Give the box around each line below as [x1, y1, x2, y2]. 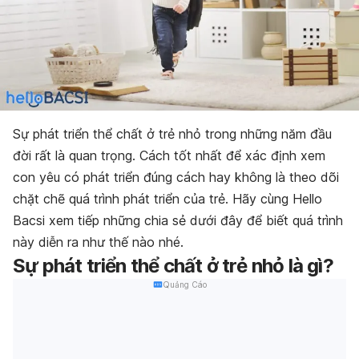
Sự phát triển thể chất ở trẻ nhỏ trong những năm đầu [13, 126, 332, 143]
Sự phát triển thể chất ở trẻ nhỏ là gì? [13, 254, 333, 278]
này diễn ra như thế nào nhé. [13, 234, 184, 251]
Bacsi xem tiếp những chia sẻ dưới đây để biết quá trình [13, 212, 343, 229]
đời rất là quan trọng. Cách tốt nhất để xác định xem [13, 147, 325, 164]
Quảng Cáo [162, 280, 207, 290]
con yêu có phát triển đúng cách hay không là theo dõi [13, 169, 339, 186]
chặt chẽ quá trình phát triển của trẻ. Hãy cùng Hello [13, 191, 322, 208]
